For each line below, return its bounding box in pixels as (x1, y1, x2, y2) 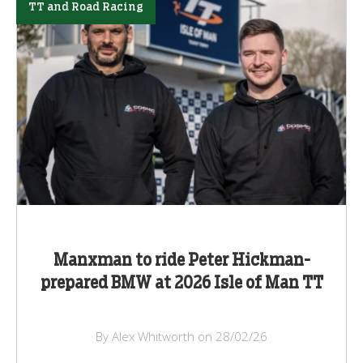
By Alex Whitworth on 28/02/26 (96, 328, 267, 345)
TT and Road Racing (28, 2, 143, 14)
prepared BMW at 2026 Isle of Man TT (40, 275, 323, 293)
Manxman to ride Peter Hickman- (53, 253, 310, 270)
